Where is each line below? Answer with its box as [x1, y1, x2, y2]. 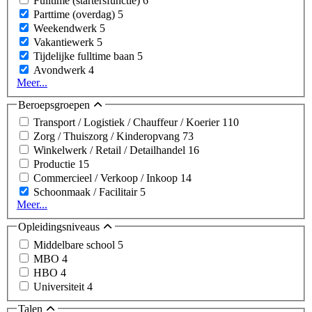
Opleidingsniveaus [18, 221, 102, 233]
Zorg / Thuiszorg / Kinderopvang [33, 130, 182, 143]
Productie [33, 158, 78, 171]
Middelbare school [33, 239, 118, 251]
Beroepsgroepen [18, 98, 93, 111]
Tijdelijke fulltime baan [33, 49, 137, 62]
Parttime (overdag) [33, 8, 118, 20]
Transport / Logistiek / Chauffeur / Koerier [33, 116, 222, 129]
